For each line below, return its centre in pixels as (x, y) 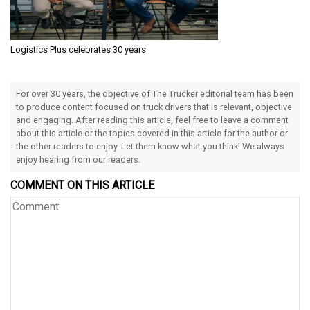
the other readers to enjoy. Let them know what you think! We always (150, 146)
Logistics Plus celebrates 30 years (78, 49)
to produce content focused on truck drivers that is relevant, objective (154, 107)
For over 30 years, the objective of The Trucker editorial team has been (155, 93)
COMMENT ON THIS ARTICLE (82, 185)
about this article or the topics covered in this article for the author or (152, 133)
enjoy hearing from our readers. (78, 159)
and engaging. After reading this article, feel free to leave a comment (152, 120)
